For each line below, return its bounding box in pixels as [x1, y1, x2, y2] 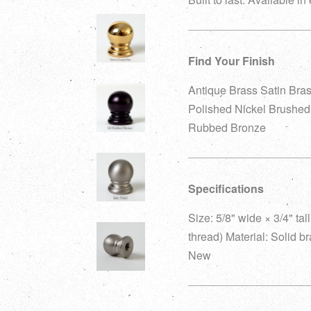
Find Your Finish [188, 53, 275, 69]
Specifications [188, 180, 264, 196]
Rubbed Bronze [188, 119, 266, 135]
